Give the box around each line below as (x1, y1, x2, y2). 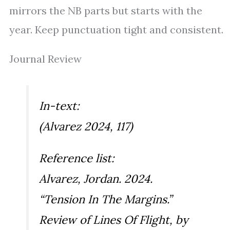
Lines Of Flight (93, 213, 169, 227)
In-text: (39, 99, 80, 113)
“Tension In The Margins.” (39, 192, 172, 207)
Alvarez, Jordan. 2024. (39, 171, 152, 186)
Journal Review (9, 52, 82, 66)
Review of (39, 213, 93, 227)
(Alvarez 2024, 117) (39, 119, 133, 134)
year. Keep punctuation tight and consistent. (9, 23, 223, 36)
